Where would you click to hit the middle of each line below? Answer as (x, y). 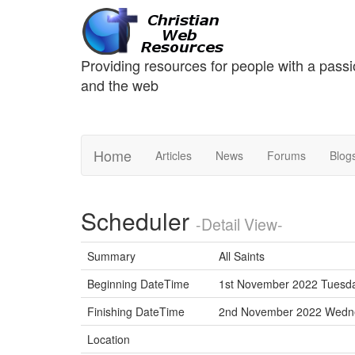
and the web (120, 85)
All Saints (242, 256)
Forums (286, 155)
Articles (174, 155)
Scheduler (138, 221)
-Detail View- (239, 224)
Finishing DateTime (136, 311)
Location (109, 339)
